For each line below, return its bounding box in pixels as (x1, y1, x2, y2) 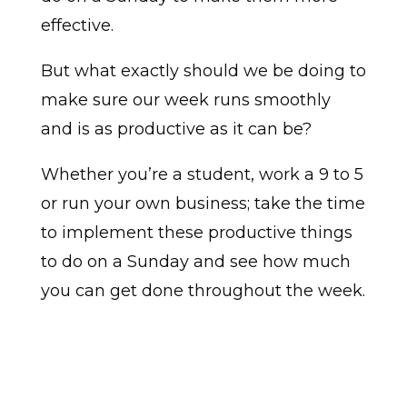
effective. (40, 15, 114, 36)
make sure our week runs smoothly (40, 90, 331, 111)
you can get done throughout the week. (40, 281, 365, 302)
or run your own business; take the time (40, 194, 365, 214)
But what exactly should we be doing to (40, 61, 366, 82)
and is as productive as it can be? (40, 119, 312, 140)
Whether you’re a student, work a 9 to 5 (40, 164, 363, 185)
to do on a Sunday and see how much (40, 252, 351, 273)
